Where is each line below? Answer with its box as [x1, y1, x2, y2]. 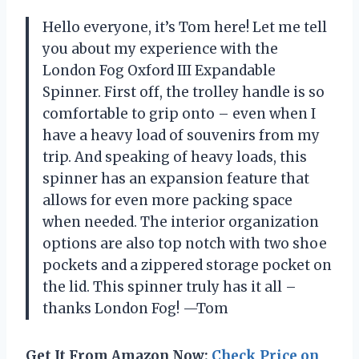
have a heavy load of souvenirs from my [42, 127, 320, 145]
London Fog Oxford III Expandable [42, 62, 276, 80]
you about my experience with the [42, 40, 278, 58]
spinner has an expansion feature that [42, 170, 309, 188]
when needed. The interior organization [42, 213, 319, 232]
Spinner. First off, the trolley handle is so [42, 83, 325, 102]
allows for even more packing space [42, 192, 292, 210]
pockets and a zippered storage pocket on [42, 256, 332, 275]
